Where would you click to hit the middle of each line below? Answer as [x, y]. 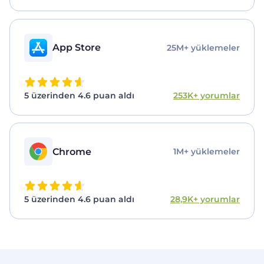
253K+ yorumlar [207, 95]
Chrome [72, 151]
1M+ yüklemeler [207, 152]
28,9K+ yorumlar [205, 199]
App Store [77, 48]
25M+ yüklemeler [203, 47]
